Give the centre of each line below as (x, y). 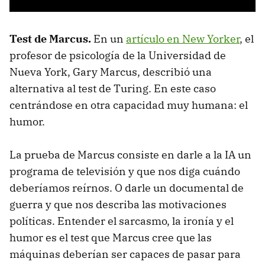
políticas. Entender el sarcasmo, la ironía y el (122, 221)
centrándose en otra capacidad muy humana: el (129, 105)
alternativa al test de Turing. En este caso (113, 89)
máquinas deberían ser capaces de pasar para (125, 254)
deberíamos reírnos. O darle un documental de (127, 188)
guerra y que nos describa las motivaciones (118, 205)
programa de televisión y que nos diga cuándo (125, 172)
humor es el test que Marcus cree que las (111, 238)
